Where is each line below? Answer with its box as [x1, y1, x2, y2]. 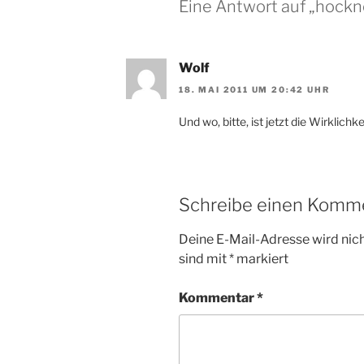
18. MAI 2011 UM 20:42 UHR [179, 84, 330, 94]
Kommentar [179, 290, 257, 306]
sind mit [179, 251, 229, 267]
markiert [234, 251, 288, 267]
